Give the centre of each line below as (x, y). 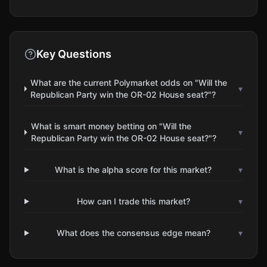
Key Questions (74, 54)
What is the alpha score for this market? (133, 170)
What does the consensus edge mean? (133, 233)
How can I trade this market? (133, 201)
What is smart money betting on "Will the (111, 126)
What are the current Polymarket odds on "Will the (129, 83)
